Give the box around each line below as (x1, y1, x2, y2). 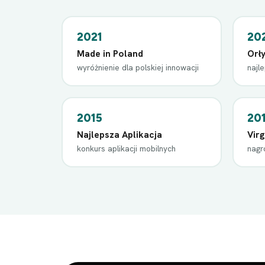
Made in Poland (76, 47, 143, 60)
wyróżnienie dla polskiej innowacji (76, 62, 199, 73)
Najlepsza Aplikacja (76, 128, 162, 141)
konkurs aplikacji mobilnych (76, 143, 176, 154)
